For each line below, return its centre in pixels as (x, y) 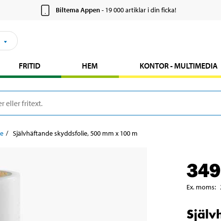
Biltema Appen (78, 10)
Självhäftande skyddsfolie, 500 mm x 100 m (75, 133)
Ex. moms (201, 187)
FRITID (30, 66)
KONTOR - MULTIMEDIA (178, 66)
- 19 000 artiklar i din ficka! (138, 10)
